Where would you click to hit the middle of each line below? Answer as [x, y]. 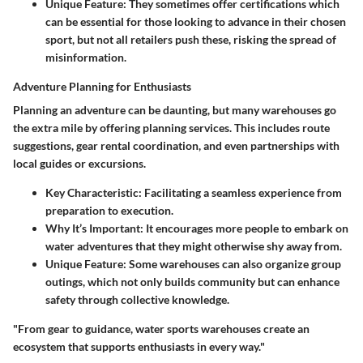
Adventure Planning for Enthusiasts [102, 87]
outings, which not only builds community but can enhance [192, 282]
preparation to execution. [109, 211]
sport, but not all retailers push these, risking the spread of [191, 40]
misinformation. [86, 58]
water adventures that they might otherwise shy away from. [194, 246]
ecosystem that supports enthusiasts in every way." [139, 347]
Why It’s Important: [94, 228]
